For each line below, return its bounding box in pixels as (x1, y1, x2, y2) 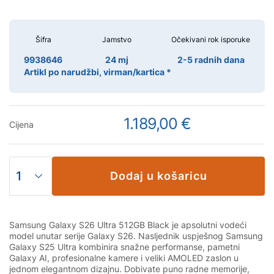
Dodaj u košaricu (109, 169, 207, 182)
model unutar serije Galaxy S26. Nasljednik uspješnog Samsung (9, 231, 263, 241)
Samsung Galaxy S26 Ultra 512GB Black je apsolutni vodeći (9, 220, 246, 230)
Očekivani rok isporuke (171, 35, 250, 44)
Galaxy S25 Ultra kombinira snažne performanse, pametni (9, 242, 240, 252)
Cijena (9, 119, 34, 130)
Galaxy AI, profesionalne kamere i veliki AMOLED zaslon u (9, 253, 239, 263)
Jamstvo (102, 35, 131, 44)
